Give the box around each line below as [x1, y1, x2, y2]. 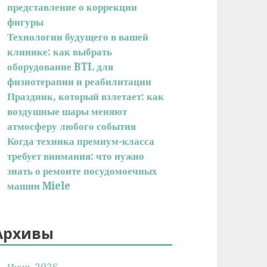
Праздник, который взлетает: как [7, 90, 164, 103]
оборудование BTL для [7, 60, 114, 73]
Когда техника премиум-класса [7, 135, 155, 147]
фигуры [7, 15, 44, 28]
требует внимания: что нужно [7, 150, 145, 162]
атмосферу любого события [7, 120, 136, 132]
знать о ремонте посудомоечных [7, 164, 158, 177]
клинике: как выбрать [7, 45, 113, 58]
